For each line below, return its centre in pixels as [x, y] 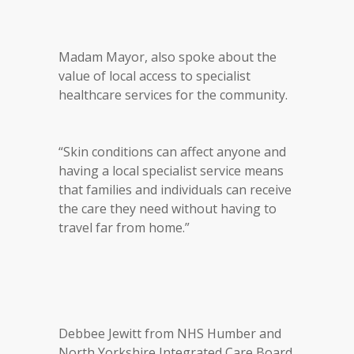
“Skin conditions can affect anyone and [172, 152]
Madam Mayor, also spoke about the [168, 57]
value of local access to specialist [154, 76]
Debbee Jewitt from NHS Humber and [170, 333]
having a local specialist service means [171, 171]
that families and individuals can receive [175, 190]
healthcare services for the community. [173, 95]
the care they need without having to [168, 209]
